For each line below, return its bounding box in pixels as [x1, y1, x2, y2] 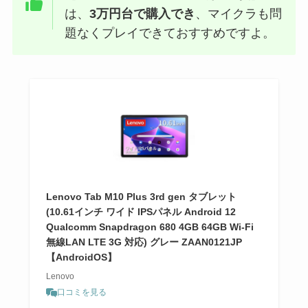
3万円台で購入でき [89, 6, 196, 21]
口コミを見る [56, 287, 107, 298]
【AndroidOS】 [45, 252, 117, 263]
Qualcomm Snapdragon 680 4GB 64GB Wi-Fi [45, 221, 254, 233]
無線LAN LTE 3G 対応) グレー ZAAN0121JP [45, 236, 242, 248]
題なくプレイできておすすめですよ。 [65, 25, 276, 40]
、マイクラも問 [195, 6, 283, 21]
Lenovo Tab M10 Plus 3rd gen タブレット [45, 191, 236, 203]
